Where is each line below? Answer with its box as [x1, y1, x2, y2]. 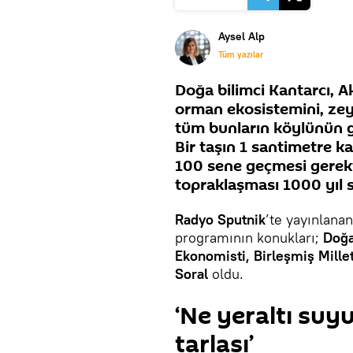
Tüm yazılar [218, 49, 263, 60]
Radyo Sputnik [175, 210, 266, 229]
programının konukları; [175, 229, 323, 247]
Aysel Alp [218, 29, 265, 43]
